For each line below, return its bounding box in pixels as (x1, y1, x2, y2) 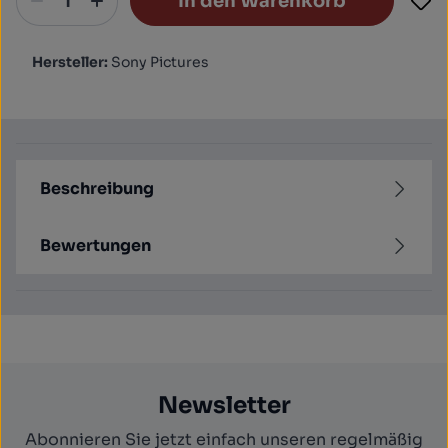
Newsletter (157, 391, 291, 420)
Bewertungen (40, 234, 151, 256)
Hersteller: (32, 53, 111, 71)
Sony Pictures (111, 53, 209, 71)
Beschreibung (40, 177, 154, 199)
